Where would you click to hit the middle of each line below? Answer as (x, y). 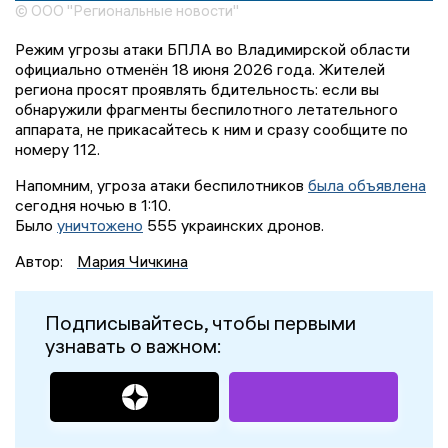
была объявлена (367, 184)
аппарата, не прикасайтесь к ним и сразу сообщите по (211, 128)
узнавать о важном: (133, 345)
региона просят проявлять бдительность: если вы (197, 88)
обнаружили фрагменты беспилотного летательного (206, 108)
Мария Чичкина (132, 260)
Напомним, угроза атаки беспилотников (161, 184)
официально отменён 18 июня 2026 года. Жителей (200, 68)
